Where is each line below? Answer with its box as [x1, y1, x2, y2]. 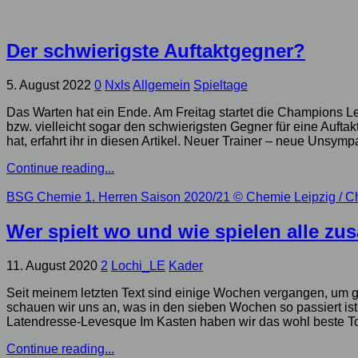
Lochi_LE [111, 259, 165, 273]
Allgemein [133, 78, 190, 93]
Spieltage [193, 78, 248, 93]
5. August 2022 [6, 78, 91, 93]
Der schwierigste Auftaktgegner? [6, 40, 305, 62]
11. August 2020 [6, 259, 97, 273]
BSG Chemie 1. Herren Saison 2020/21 [6, 190, 230, 205]
